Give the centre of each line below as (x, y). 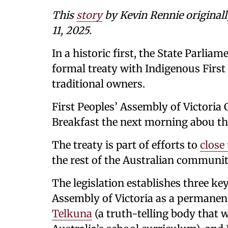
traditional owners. (98, 84)
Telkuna (72, 213)
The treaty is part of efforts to (126, 145)
